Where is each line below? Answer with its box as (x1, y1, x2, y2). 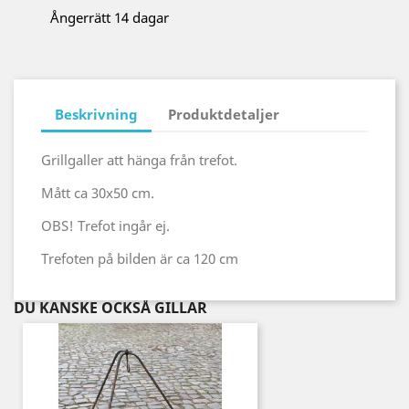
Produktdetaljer (168, 104, 280, 123)
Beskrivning (55, 104, 138, 123)
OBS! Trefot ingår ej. (41, 216, 170, 235)
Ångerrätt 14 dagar (50, 8, 169, 26)
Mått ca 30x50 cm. (41, 184, 154, 202)
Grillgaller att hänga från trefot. (41, 151, 237, 169)
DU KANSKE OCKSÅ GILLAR (14, 298, 207, 318)
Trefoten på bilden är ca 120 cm (41, 249, 238, 267)
